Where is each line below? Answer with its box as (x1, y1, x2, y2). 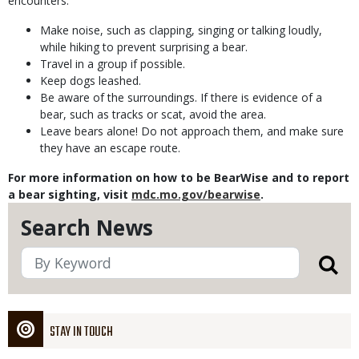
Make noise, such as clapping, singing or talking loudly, (40, 22, 322, 38)
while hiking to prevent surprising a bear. (40, 39, 248, 54)
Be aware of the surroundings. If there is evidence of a (40, 90, 322, 105)
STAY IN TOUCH (50, 322, 113, 343)
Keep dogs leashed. (40, 73, 141, 88)
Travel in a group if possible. (40, 56, 185, 71)
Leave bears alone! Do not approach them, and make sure (40, 123, 344, 139)
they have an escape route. (40, 140, 180, 155)
